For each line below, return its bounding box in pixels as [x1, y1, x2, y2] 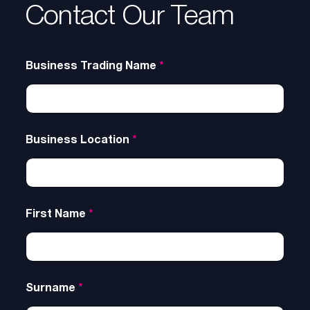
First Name [26, 210, 89, 219]
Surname [26, 284, 78, 293]
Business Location [26, 136, 132, 145]
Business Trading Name [26, 62, 159, 71]
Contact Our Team [25, 4, 235, 30]
